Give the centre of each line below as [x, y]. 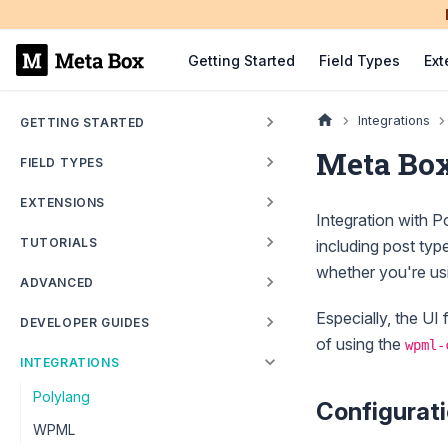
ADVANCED [57, 282]
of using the [360, 343]
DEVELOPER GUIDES [85, 322]
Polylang [61, 396]
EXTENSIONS [62, 202]
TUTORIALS [59, 242]
